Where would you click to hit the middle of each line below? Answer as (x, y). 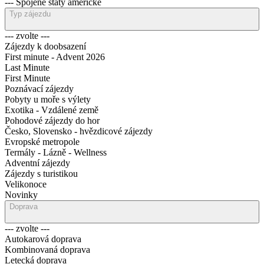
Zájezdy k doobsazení (45, 46)
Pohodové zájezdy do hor (52, 121)
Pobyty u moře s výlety (48, 99)
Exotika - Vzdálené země (52, 110)
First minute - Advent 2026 (55, 57)
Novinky (21, 195)
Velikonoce (26, 184)
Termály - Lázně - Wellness (56, 152)
